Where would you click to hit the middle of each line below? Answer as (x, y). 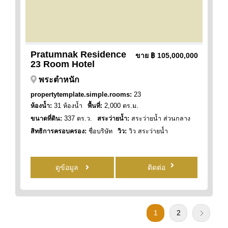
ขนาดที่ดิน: (46, 118)
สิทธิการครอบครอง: (59, 131)
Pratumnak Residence (78, 54)
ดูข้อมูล (68, 167)
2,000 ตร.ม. (120, 106)
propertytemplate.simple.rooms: (81, 94)
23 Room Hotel (63, 64)
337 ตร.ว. (77, 118)
